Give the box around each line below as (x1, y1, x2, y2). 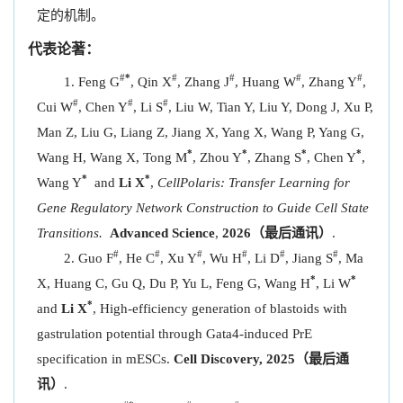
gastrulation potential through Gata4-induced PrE (37, 327, 312, 341)
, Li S (133, 100, 163, 114)
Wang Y (37, 175, 82, 190)
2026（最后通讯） (222, 226, 332, 240)
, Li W (316, 276, 351, 291)
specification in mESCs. (37, 352, 174, 366)
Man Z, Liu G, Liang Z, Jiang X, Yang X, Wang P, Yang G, (37, 125, 364, 139)
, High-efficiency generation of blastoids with (93, 301, 347, 316)
